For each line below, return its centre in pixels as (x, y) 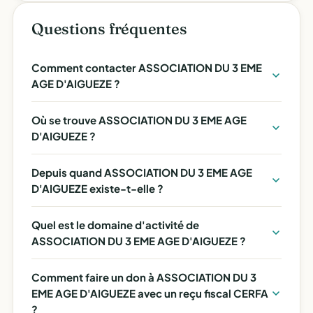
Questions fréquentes (109, 29)
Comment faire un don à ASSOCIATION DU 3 (144, 277)
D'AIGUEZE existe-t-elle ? (97, 188)
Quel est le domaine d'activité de (115, 225)
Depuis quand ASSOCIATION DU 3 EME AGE (142, 172)
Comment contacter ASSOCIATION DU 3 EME (147, 67)
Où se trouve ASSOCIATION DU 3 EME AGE (139, 120)
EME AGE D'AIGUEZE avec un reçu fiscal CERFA (150, 293)
